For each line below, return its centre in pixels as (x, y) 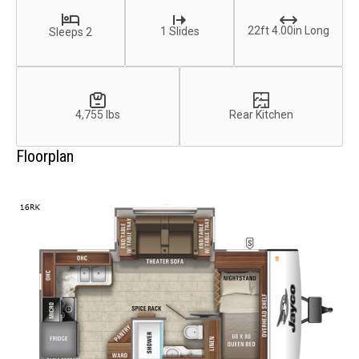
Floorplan (45, 157)
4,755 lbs (98, 114)
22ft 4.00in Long (288, 30)
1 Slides (179, 31)
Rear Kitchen (261, 114)
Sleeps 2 (71, 32)
